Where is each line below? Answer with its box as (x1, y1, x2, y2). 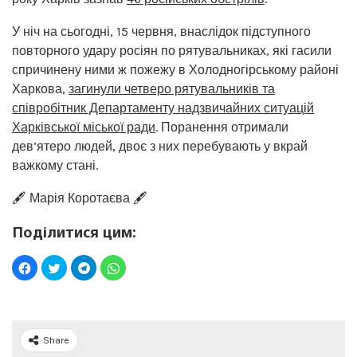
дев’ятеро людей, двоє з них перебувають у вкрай (12, 138, 308, 154)
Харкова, (12, 80, 69, 96)
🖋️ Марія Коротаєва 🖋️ (12, 190, 147, 206)
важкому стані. (12, 157, 98, 173)
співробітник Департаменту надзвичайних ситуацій (12, 100, 314, 116)
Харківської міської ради (12, 119, 155, 135)
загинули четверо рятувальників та (69, 80, 275, 96)
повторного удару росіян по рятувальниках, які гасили (12, 42, 331, 58)
